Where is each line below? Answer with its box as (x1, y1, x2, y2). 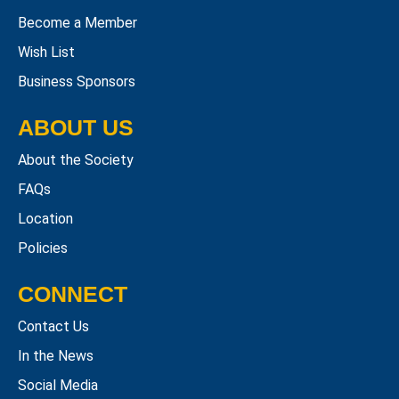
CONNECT (18, 281, 127, 306)
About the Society (18, 151, 134, 168)
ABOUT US (18, 115, 134, 140)
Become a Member (18, 14, 137, 31)
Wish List (18, 44, 75, 61)
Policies (18, 240, 68, 256)
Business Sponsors (18, 73, 135, 90)
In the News (18, 347, 94, 364)
